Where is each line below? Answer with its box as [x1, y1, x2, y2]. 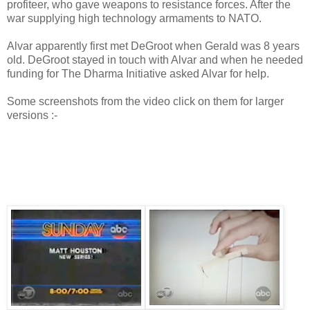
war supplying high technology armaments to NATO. [7, 12, 262, 24]
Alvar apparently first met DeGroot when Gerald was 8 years [7, 39, 300, 52]
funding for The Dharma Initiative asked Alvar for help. [7, 67, 269, 80]
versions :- [7, 109, 57, 121]
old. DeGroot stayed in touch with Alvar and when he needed [7, 53, 303, 66]
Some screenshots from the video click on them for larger [7, 95, 284, 107]
